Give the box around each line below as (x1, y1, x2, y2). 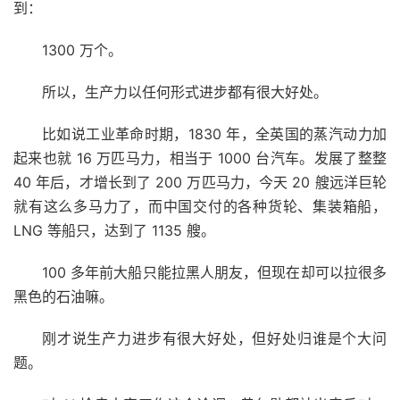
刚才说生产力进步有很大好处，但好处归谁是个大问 (42, 329, 387, 347)
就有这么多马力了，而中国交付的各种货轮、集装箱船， (13, 196, 387, 215)
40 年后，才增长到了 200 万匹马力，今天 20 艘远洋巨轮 (13, 172, 387, 191)
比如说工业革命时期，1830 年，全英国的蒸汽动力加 (42, 124, 387, 143)
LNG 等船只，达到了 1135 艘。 (13, 221, 215, 239)
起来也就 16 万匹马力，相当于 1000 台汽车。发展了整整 (13, 148, 387, 167)
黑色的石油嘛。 (13, 287, 113, 305)
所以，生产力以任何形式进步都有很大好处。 (42, 82, 328, 101)
